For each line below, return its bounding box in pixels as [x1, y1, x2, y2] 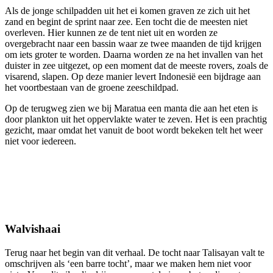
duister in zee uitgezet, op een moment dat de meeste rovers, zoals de [5, 60, 268, 71]
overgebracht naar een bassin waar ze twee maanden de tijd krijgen [5, 38, 261, 49]
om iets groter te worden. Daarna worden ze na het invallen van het [5, 49, 263, 60]
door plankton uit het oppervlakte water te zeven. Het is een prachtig [5, 113, 267, 124]
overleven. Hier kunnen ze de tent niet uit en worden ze [5, 27, 218, 38]
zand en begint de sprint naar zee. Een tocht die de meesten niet [5, 16, 247, 27]
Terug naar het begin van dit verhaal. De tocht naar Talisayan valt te [5, 247, 264, 258]
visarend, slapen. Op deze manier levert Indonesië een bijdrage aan [5, 71, 261, 82]
